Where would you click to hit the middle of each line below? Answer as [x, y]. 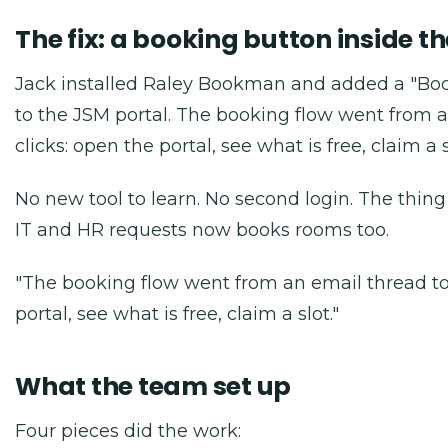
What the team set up [153, 386]
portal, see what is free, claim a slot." [177, 314]
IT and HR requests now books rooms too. [202, 230]
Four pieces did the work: [128, 431]
